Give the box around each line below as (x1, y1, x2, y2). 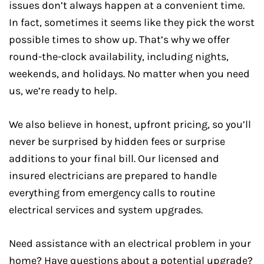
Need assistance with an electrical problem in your (9, 237, 251, 250)
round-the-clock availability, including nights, (9, 50, 229, 63)
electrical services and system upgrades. (9, 203, 203, 216)
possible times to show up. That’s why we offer (9, 33, 230, 46)
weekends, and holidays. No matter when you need (9, 67, 250, 80)
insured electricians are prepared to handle (9, 169, 217, 182)
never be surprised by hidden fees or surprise (9, 135, 225, 148)
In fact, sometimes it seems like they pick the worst (9, 16, 255, 29)
